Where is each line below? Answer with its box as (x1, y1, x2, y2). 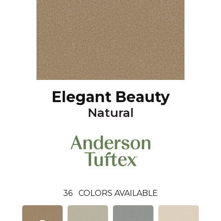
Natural (87, 106, 134, 120)
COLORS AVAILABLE (78, 188, 158, 198)
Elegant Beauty (51, 88, 170, 106)
